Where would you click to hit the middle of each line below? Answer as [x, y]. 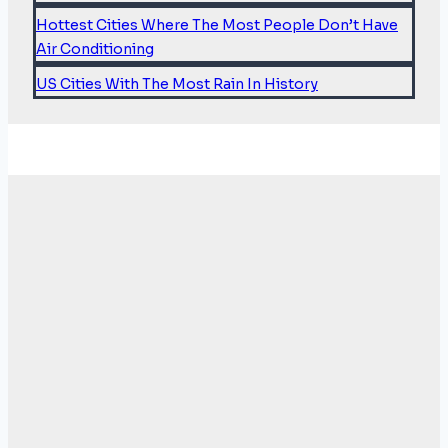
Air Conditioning [95, 49]
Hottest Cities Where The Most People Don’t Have [217, 25]
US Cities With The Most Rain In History [177, 84]
